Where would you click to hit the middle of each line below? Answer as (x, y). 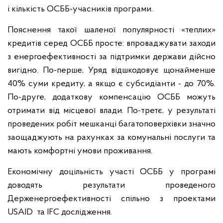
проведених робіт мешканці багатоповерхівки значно (111, 124)
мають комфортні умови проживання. (80, 151)
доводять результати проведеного (111, 185)
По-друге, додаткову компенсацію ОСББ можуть (111, 97)
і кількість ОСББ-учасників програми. (80, 9)
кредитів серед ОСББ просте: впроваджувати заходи (111, 44)
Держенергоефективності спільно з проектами (111, 199)
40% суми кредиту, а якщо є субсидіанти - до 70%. (111, 84)
